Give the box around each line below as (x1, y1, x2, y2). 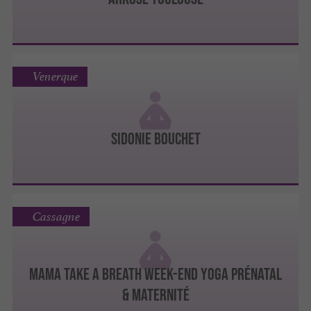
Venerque (32, 69, 78, 85)
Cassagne (32, 208, 80, 224)
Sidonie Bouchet (110, 128, 201, 148)
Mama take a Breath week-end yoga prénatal (29, 264, 282, 283)
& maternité (121, 285, 190, 304)
